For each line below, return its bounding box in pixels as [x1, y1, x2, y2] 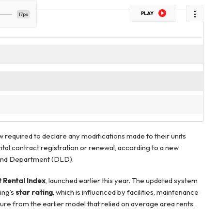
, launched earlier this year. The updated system [45, 176, 198, 186]
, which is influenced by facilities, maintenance [52, 187, 199, 197]
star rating [15, 187, 53, 197]
